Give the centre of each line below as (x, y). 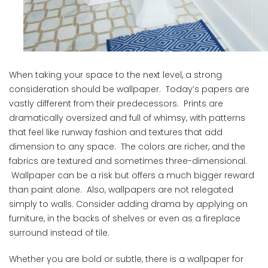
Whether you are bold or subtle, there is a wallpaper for (126, 259)
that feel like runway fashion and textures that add (116, 133)
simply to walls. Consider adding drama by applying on (128, 204)
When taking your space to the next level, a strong (115, 75)
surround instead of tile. (59, 233)
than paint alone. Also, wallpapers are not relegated (121, 190)
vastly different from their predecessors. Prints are (116, 104)
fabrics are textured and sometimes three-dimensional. (128, 161)
